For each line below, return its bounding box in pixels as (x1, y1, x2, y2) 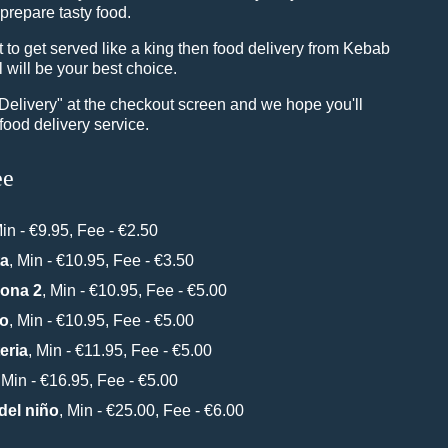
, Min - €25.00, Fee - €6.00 (59, 402, 245, 419)
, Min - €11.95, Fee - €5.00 (28, 342, 213, 359)
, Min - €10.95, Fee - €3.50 (9, 252, 195, 269)
